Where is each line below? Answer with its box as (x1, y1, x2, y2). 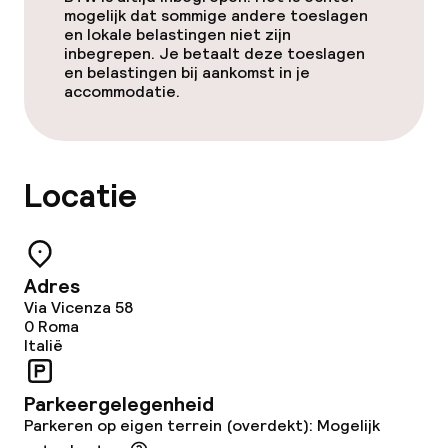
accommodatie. (64, 81, 180, 102)
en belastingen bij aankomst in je (64, 62, 310, 83)
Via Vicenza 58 (24, 297, 133, 318)
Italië (24, 335, 63, 356)
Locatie (24, 176, 137, 217)
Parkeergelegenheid (24, 391, 214, 417)
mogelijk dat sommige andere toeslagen (64, 5, 368, 26)
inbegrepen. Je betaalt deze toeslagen (64, 43, 365, 64)
